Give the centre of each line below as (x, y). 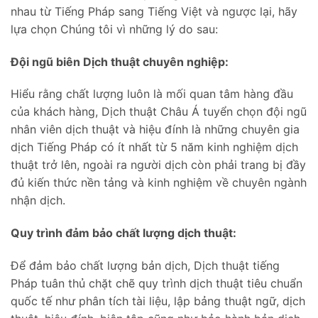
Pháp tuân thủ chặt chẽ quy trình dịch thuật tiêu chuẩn (157, 284)
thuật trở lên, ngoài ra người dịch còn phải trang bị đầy (158, 165)
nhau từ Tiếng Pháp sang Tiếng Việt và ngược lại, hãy (154, 11)
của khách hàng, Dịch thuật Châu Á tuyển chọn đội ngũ (159, 112)
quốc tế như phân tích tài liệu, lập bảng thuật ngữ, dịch (158, 301)
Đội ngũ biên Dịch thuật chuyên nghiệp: (120, 61)
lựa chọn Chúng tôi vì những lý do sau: (114, 29)
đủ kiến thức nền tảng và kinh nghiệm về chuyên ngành (159, 183)
